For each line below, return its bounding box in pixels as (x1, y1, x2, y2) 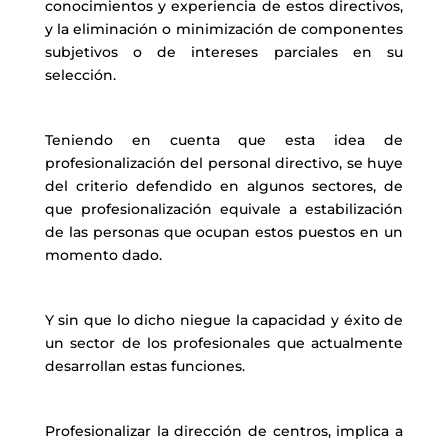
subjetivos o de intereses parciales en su (44, 43, 404, 61)
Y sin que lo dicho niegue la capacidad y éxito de (44, 311, 404, 329)
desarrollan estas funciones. (44, 357, 245, 375)
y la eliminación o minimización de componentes (44, 20, 404, 38)
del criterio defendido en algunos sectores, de (44, 177, 404, 195)
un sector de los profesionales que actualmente (44, 334, 404, 352)
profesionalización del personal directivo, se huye (44, 154, 404, 172)
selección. (44, 66, 116, 84)
